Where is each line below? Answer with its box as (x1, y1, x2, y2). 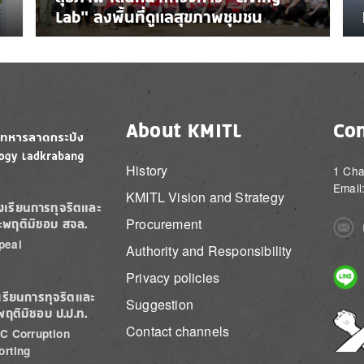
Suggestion (126, 295, 193, 314)
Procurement (126, 214, 202, 234)
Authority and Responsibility (126, 241, 292, 261)
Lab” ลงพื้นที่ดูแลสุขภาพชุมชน (55, 6, 262, 28)
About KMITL (126, 118, 242, 144)
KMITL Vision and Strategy (126, 188, 284, 207)
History (126, 161, 168, 180)
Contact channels (126, 322, 230, 341)
